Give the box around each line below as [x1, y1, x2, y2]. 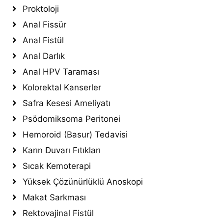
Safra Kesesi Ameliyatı [23, 98, 110, 109]
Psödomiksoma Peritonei [23, 114, 120, 124]
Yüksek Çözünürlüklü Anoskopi [23, 177, 143, 187]
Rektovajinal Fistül [23, 208, 94, 219]
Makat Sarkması [23, 192, 86, 203]
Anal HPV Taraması [23, 67, 99, 77]
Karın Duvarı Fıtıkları [23, 145, 101, 156]
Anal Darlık [23, 51, 65, 61]
